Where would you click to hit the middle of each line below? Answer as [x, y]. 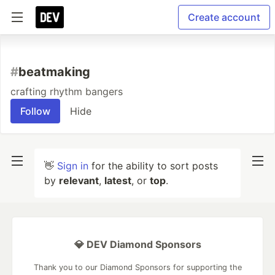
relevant [79, 180]
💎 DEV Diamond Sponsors [137, 244]
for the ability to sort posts [153, 166]
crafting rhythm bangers [67, 91]
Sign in [73, 166]
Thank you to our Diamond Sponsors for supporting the [137, 267]
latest [118, 180]
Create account [224, 17]
